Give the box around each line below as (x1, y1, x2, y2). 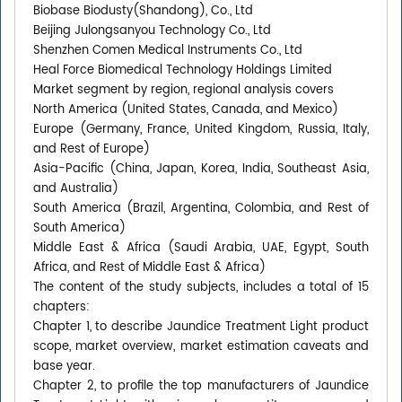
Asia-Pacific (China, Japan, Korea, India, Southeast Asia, (33, 160, 369, 179)
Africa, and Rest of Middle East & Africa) (33, 258, 266, 278)
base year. (33, 357, 95, 377)
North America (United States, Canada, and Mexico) (33, 100, 338, 120)
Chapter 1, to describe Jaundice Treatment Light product (33, 318, 369, 337)
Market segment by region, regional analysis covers (33, 81, 334, 100)
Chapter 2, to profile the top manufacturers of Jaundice (33, 377, 369, 397)
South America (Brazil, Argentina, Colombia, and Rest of (33, 199, 369, 219)
